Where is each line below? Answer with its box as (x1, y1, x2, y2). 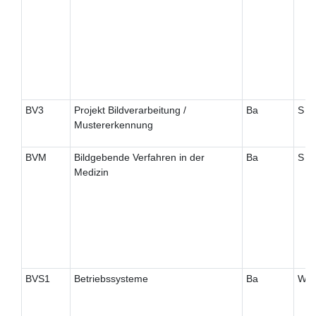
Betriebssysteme (73, 273, 148, 285)
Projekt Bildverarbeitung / (73, 104, 186, 116)
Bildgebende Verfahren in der (73, 152, 205, 164)
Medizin (73, 166, 109, 178)
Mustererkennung (73, 119, 153, 131)
